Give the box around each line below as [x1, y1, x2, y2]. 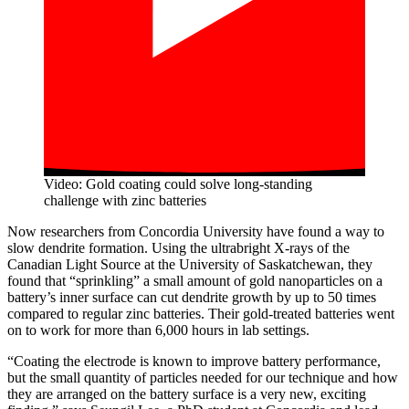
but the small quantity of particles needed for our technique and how [7, 370, 398, 386]
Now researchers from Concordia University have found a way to [7, 224, 384, 240]
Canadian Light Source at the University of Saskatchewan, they [7, 257, 372, 273]
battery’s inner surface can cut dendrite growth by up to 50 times [7, 289, 376, 306]
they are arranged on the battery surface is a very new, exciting [7, 386, 366, 403]
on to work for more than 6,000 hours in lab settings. [7, 322, 309, 339]
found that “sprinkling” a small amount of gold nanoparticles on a [7, 273, 383, 289]
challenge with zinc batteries [44, 193, 206, 209]
